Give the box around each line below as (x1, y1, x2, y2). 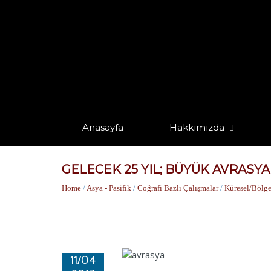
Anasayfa (82, 122, 123, 133)
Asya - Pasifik (87, 183, 131, 192)
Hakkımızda (169, 122, 225, 133)
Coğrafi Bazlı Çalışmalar (137, 183, 218, 192)
